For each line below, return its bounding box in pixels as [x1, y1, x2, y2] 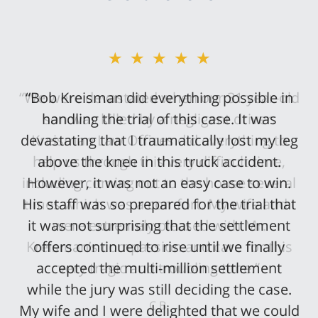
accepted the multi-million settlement [36, 258, 282, 278]
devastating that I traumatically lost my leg [20, 130, 298, 150]
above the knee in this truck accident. [37, 151, 281, 171]
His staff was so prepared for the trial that [22, 194, 296, 214]
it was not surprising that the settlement [28, 215, 290, 235]
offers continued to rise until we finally [33, 236, 285, 256]
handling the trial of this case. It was [41, 109, 277, 128]
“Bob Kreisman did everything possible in [25, 87, 293, 107]
